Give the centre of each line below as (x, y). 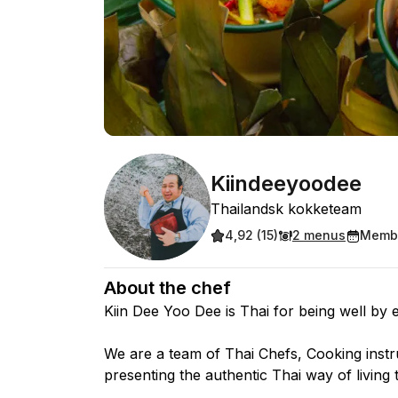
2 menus (319, 235)
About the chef (167, 287)
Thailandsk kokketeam (286, 208)
